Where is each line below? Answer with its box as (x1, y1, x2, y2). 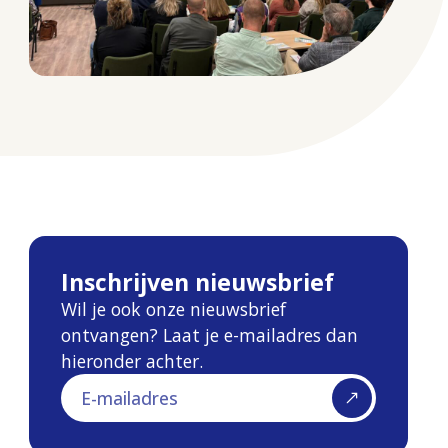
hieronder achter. (61, 348, 204, 373)
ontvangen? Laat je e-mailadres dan (61, 322, 359, 347)
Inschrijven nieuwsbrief (61, 265, 335, 298)
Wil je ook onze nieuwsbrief (61, 296, 287, 321)
